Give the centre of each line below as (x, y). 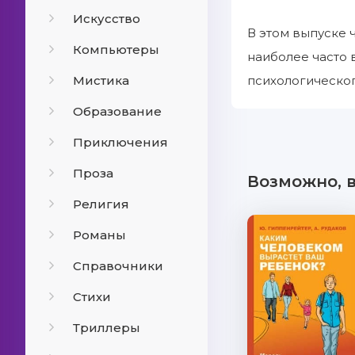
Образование (117, 111)
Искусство (107, 19)
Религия (101, 204)
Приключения (120, 142)
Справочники (118, 266)
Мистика (101, 80)
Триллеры (107, 328)
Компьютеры (116, 50)
